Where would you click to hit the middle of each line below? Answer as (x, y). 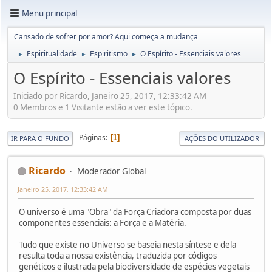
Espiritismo (109, 54)
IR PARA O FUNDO (40, 138)
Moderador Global (111, 171)
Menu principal (49, 13)
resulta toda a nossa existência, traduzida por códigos (118, 255)
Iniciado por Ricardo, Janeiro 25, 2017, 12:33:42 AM (110, 96)
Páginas (92, 138)
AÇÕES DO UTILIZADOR (222, 138)
